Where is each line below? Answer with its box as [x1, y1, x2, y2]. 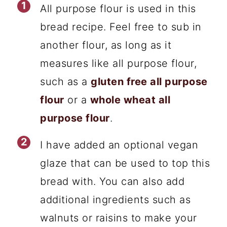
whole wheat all [90, 94, 171, 106]
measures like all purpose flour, [40, 57, 197, 69]
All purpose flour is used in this [40, 3, 196, 15]
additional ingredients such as [40, 194, 191, 206]
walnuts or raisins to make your [40, 212, 197, 224]
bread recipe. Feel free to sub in [40, 21, 202, 33]
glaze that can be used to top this [40, 157, 210, 169]
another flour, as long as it [40, 39, 172, 51]
